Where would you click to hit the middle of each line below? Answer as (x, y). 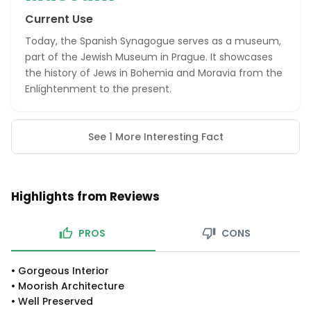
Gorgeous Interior (64, 271)
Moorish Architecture (71, 286)
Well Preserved (56, 301)
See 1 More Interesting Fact (155, 137)
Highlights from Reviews (85, 196)
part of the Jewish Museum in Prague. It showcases (149, 57)
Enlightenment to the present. (98, 89)
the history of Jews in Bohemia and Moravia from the (154, 73)
